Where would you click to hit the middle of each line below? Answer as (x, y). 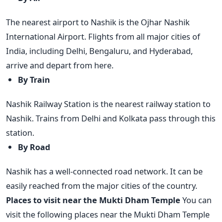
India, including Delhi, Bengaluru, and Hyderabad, (99, 51)
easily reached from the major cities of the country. (102, 186)
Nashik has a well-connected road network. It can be (104, 171)
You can (197, 200)
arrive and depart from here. (60, 65)
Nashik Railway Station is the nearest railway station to (108, 104)
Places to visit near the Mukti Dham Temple (93, 200)
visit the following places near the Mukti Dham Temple (108, 215)
